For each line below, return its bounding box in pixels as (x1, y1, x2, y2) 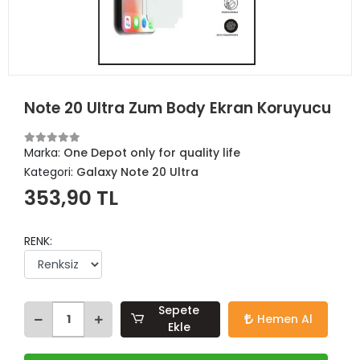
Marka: (24, 145, 63, 161)
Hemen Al (256, 310, 313, 327)
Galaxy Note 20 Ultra (76, 164, 198, 180)
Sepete (158, 302, 200, 319)
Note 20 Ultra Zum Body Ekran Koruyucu (24, 97, 331, 119)
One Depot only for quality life (63, 145, 240, 161)
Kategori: (24, 164, 76, 180)
